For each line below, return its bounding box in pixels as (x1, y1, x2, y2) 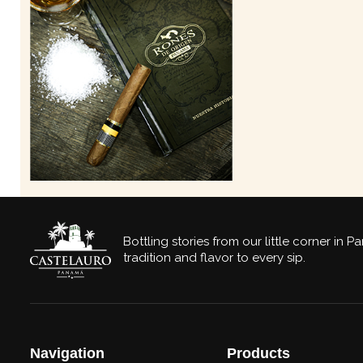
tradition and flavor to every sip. (123, 250, 305, 266)
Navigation (30, 344, 105, 361)
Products (226, 344, 290, 361)
